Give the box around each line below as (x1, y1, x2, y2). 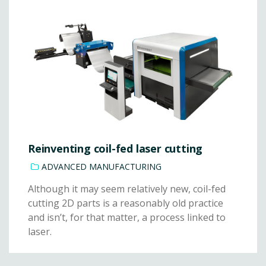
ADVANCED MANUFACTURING (42, 161, 161, 173)
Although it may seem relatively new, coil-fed (28, 182, 226, 196)
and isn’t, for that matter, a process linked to (28, 211, 226, 224)
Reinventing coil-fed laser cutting (28, 141, 203, 156)
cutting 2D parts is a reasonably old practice (28, 197, 223, 210)
